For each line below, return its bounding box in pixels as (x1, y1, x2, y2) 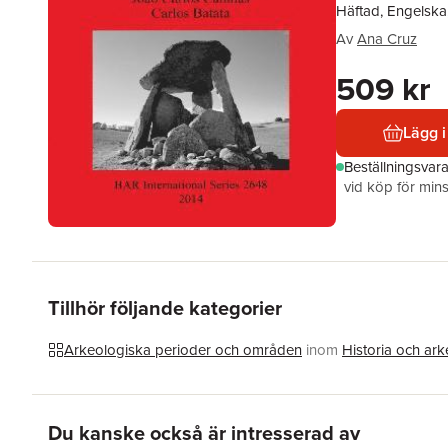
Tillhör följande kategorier (48, 293, 282, 322)
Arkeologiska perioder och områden (64, 339, 302, 360)
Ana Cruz (357, 28, 417, 49)
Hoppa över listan (47, 407, 168, 429)
